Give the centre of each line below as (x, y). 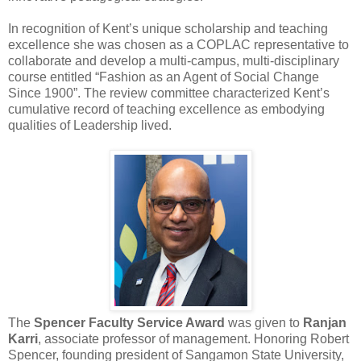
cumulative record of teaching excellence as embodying (166, 109)
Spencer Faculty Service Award (129, 322)
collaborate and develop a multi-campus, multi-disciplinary (174, 60)
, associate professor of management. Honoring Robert (193, 338)
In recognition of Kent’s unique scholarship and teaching (168, 28)
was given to (264, 322)
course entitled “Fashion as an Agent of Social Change (164, 77)
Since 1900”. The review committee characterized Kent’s (169, 93)
